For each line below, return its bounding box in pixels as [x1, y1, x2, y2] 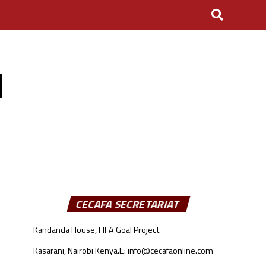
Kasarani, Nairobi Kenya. [33, 244, 119, 257]
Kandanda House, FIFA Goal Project [33, 223, 160, 236]
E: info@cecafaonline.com [119, 244, 213, 257]
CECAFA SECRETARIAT [74, 196, 182, 212]
